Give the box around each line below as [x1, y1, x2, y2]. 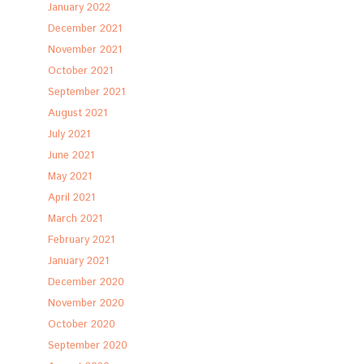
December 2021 [48, 21, 123, 37]
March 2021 [48, 211, 103, 227]
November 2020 [48, 296, 125, 311]
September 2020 [48, 338, 128, 353]
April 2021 [48, 190, 96, 206]
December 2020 [48, 275, 125, 290]
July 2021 [48, 127, 91, 142]
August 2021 [48, 106, 108, 121]
